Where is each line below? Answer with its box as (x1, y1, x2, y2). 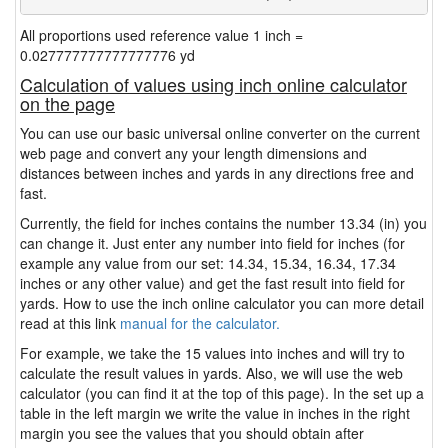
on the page (20, 90, 115, 116)
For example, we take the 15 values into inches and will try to (20, 343, 405, 363)
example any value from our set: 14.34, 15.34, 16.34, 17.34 (20, 253, 396, 273)
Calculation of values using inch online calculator (20, 71, 407, 97)
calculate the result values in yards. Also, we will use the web (20, 363, 403, 383)
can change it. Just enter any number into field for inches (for (20, 233, 405, 253)
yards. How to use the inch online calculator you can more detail (20, 293, 424, 313)
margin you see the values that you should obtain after (20, 423, 364, 443)
